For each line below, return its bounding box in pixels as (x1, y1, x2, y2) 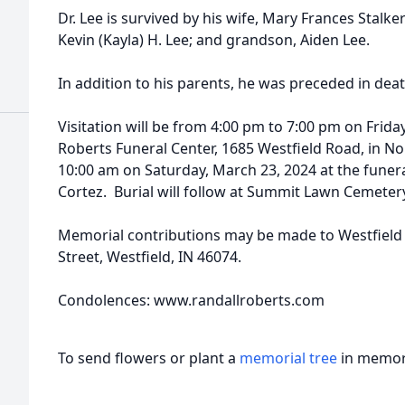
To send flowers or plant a (58, 348, 240, 368)
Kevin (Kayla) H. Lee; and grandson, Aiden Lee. (58, 30, 370, 50)
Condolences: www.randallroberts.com (58, 290, 325, 310)
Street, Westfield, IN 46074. (58, 247, 241, 267)
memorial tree (240, 348, 337, 368)
